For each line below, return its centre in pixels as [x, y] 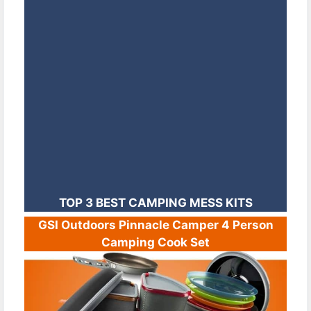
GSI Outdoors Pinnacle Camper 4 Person [155, 225]
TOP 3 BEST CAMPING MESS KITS [155, 202]
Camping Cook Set [155, 242]
